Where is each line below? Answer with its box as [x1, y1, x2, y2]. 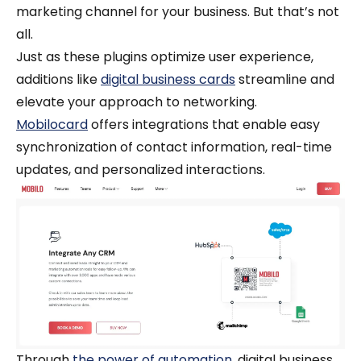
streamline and [235, 70, 334, 89]
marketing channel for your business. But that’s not [16, 2, 339, 21]
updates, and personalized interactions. [16, 160, 268, 179]
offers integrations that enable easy [88, 115, 320, 134]
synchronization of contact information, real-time [16, 138, 332, 156]
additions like [16, 70, 101, 89]
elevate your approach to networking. [16, 93, 260, 111]
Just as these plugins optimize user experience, [16, 48, 313, 66]
